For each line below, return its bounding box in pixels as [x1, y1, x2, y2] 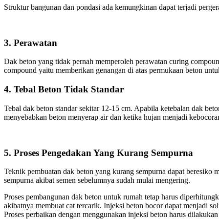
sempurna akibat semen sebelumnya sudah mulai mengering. [4, 176, 190, 185]
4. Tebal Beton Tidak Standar [4, 84, 124, 95]
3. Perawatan [4, 37, 57, 48]
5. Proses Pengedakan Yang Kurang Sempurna [4, 147, 193, 158]
